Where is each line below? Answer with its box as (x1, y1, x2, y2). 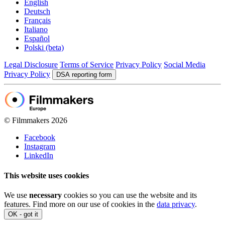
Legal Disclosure (4, 60, 58, 69)
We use (4, 190, 29, 199)
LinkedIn (24, 151, 53, 160)
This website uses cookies (4, 171, 89, 180)
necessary (29, 190, 62, 199)
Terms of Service (60, 60, 114, 69)
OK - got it (8, 210, 38, 218)
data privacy (157, 199, 195, 208)
